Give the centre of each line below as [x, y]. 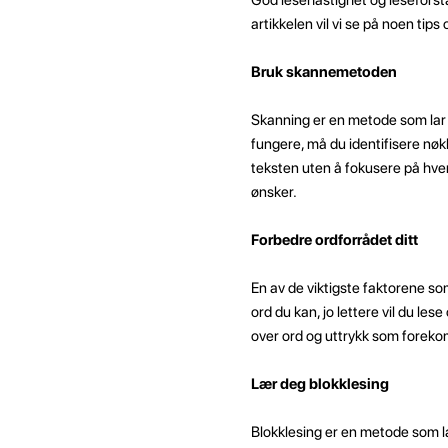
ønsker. [273, 191]
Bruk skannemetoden [323, 71]
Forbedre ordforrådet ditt [334, 239]
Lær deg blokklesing [319, 383]
